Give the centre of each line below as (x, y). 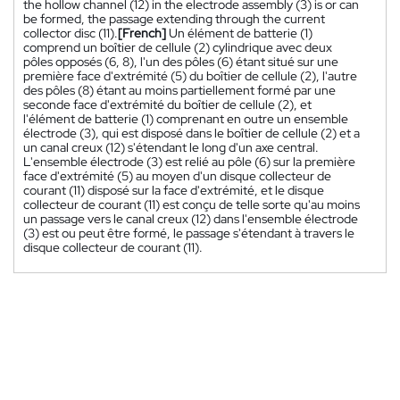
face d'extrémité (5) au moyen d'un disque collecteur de (177, 175)
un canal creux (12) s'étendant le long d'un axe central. (171, 147)
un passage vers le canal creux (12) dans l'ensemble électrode (191, 218)
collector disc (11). (71, 33)
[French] (142, 33)
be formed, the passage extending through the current (174, 18)
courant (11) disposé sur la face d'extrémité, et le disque (174, 190)
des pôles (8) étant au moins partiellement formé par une (179, 90)
